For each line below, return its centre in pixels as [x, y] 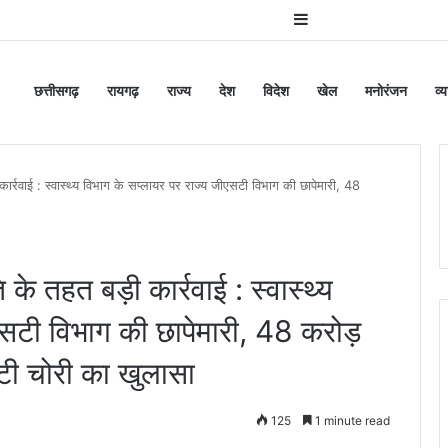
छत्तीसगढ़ [56, 90]
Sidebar [335, 19]
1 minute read [351, 420]
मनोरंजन [386, 90]
